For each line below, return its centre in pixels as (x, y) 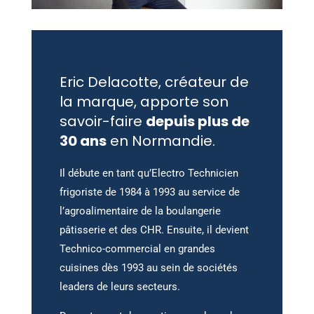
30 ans (83, 141)
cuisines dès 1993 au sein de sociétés (148, 268)
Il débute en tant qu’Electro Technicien (149, 173)
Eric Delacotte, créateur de (154, 82)
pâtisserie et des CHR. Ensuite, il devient (154, 230)
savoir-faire (102, 122)
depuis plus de (197, 122)
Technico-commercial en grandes (137, 249)
